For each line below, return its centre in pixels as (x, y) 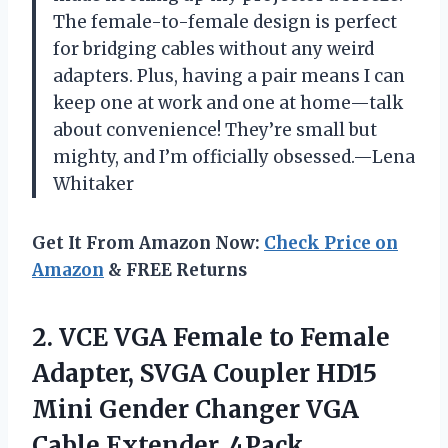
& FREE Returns (175, 269)
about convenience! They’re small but (215, 129)
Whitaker (93, 183)
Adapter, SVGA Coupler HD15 (204, 373)
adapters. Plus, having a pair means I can (229, 75)
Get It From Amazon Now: (148, 242)
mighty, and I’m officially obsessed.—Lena (234, 156)
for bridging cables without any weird (213, 48)
